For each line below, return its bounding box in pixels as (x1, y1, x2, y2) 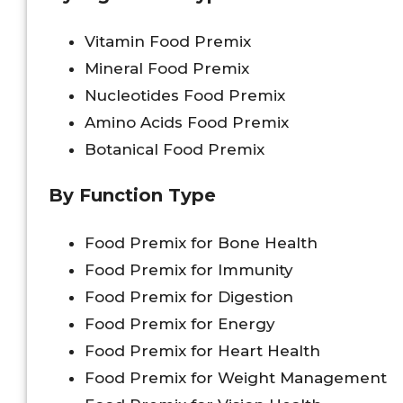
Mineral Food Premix (85, 58, 249, 77)
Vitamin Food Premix (85, 31, 251, 50)
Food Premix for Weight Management (85, 369, 387, 388)
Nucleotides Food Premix (85, 85, 285, 104)
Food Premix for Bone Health (85, 234, 318, 253)
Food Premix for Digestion (85, 288, 293, 307)
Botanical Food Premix (85, 139, 264, 158)
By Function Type (49, 184, 216, 207)
